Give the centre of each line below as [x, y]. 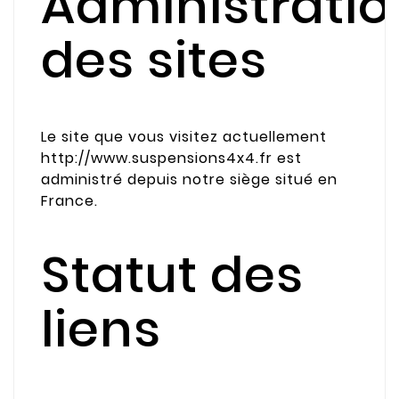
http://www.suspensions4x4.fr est [171, 159]
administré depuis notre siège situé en [189, 180]
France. [69, 201]
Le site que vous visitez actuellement [184, 137]
